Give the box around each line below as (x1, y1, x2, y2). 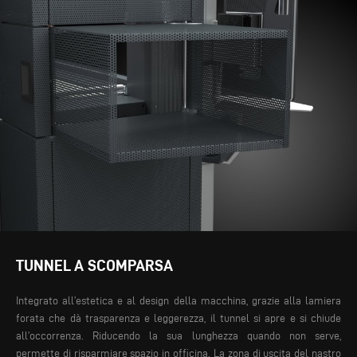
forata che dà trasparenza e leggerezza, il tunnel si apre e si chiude (16, 312, 341, 325)
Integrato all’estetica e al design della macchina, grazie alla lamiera (16, 295, 341, 308)
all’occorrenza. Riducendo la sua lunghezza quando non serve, (16, 330, 341, 343)
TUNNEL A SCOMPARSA (16, 257, 173, 275)
